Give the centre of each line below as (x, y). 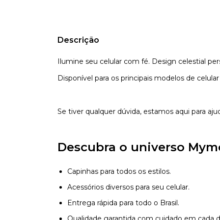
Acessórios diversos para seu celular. (128, 187)
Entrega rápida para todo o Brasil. (123, 203)
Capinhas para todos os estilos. (119, 171)
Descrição (78, 40)
